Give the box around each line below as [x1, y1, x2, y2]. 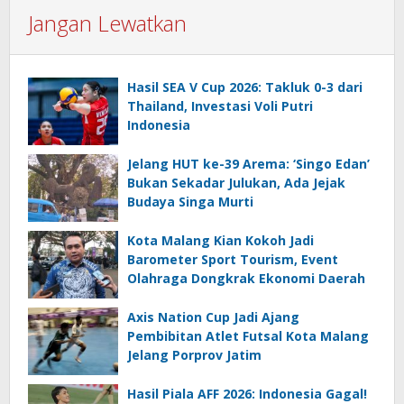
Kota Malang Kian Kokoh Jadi [127, 232, 314, 250]
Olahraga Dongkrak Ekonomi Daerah [127, 270, 365, 288]
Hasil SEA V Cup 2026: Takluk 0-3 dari [127, 78, 363, 96]
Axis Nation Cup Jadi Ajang [127, 308, 299, 326]
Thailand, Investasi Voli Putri [127, 97, 313, 115]
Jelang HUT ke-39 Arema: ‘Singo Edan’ [127, 155, 370, 173]
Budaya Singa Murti [127, 193, 253, 211]
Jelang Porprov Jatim [127, 346, 262, 364]
